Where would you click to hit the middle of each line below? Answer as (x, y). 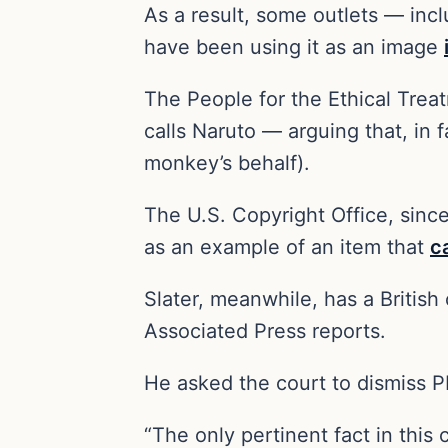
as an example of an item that (287, 246)
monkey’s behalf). (227, 162)
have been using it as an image (294, 46)
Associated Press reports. (265, 330)
